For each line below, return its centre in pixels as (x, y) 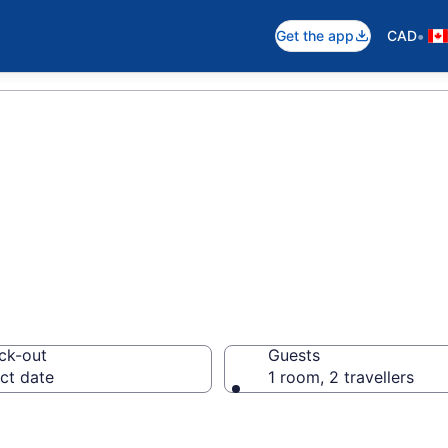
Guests (294, 355)
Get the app (315, 35)
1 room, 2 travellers (341, 377)
